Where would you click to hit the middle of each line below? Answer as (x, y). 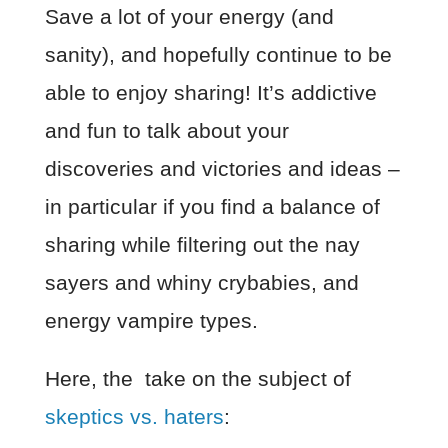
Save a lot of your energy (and (189, 16)
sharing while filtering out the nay (202, 244)
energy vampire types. (154, 320)
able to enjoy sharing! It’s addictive (210, 92)
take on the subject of (244, 378)
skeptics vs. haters (134, 416)
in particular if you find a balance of (212, 206)
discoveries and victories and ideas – (222, 168)
